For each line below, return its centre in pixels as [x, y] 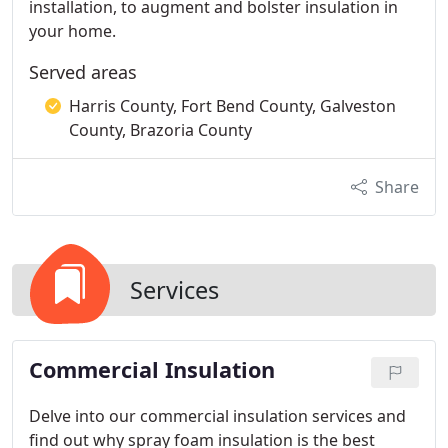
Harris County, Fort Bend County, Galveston [232, 106]
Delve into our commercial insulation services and [217, 416]
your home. [72, 31]
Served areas [83, 72]
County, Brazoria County [160, 130]
